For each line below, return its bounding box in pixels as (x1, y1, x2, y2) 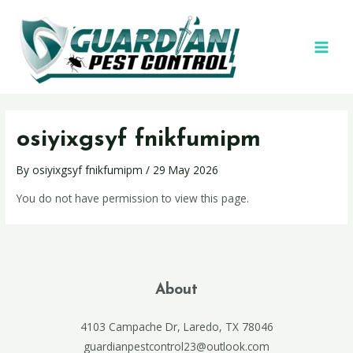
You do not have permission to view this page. (17, 191, 250, 206)
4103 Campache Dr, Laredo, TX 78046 (80, 319, 273, 335)
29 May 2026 (153, 162, 219, 178)
